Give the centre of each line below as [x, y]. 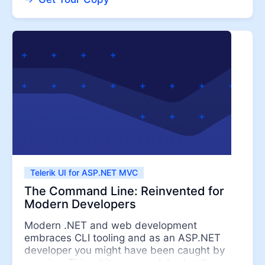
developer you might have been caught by [125, 250]
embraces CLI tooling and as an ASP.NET [122, 238]
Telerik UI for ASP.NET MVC [84, 172]
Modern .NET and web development [111, 225]
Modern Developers [80, 204]
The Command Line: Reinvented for [124, 191]
